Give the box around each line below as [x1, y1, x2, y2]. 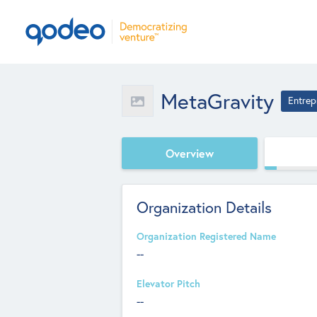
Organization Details [137, 197, 272, 217]
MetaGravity [161, 87, 274, 115]
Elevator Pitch [137, 277, 200, 290]
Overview [166, 145, 214, 161]
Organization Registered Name [137, 230, 276, 243]
